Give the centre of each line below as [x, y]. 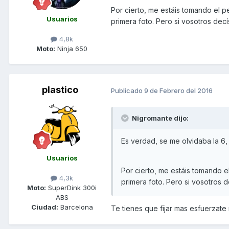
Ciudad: [44, 207]
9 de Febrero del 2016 [178, 90]
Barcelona [75, 207]
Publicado [128, 90]
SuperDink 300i [71, 188]
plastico [60, 90]
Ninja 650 [71, 49]
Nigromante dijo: [159, 118]
